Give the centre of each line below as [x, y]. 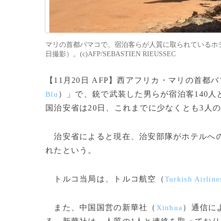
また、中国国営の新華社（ [101, 207]
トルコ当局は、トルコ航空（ [105, 179]
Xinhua [169, 208]
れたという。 [71, 150]
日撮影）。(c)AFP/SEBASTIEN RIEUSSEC [110, 54]
